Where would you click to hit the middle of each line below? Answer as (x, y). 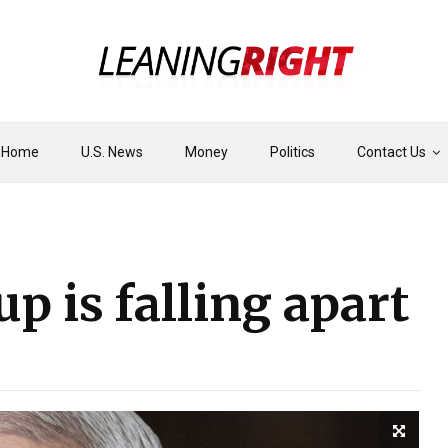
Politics (292, 152)
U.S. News (111, 152)
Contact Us (391, 152)
